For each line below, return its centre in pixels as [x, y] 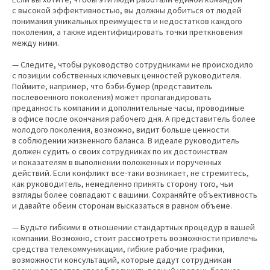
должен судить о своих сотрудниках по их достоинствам [120, 152]
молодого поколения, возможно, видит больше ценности [121, 130]
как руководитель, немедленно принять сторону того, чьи [123, 184]
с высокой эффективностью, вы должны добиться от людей [127, 11]
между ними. [36, 43]
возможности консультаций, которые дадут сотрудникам [122, 260]
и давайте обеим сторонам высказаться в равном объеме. [122, 206]
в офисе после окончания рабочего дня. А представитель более [134, 119]
